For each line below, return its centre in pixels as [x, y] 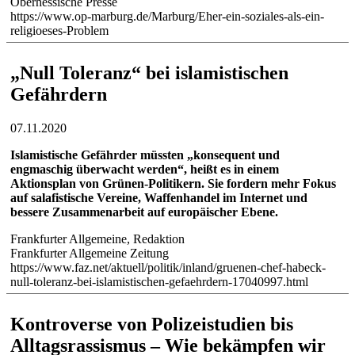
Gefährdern [59, 95]
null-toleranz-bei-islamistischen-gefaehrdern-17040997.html [159, 281]
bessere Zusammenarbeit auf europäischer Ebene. [144, 212]
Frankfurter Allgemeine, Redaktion [97, 239]
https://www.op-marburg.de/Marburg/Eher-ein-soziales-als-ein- [167, 17]
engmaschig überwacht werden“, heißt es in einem [145, 169]
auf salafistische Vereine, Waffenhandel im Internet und [159, 197]
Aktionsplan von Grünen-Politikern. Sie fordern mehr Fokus [173, 183]
